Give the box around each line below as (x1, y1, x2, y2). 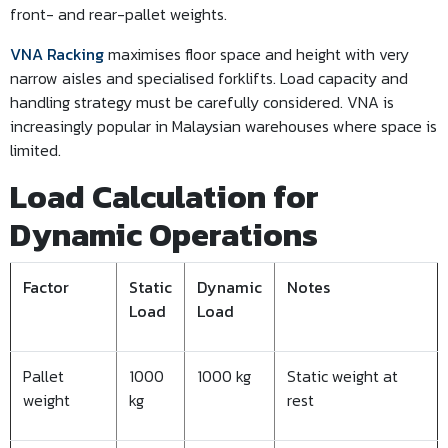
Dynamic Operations (10, 211, 318, 259)
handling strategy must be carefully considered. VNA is (10, 90, 394, 114)
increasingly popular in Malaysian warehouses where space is (10, 114, 437, 138)
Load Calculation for (10, 173, 319, 221)
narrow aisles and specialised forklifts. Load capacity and (10, 66, 408, 90)
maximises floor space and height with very (104, 42, 409, 66)
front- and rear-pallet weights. (10, 2, 227, 26)
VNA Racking (10, 42, 104, 66)
